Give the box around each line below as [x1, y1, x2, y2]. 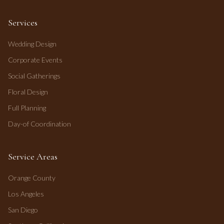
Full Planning [8, 103, 46, 112]
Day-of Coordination [8, 119, 71, 128]
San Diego [8, 205, 38, 214]
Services [8, 17, 37, 28]
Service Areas [8, 151, 57, 162]
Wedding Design [8, 39, 56, 48]
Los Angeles [8, 189, 44, 198]
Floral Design [8, 87, 48, 96]
